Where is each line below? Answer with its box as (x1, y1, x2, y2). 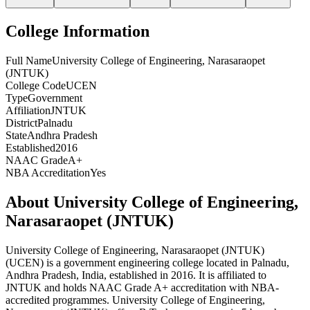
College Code (6, 79, 66, 91)
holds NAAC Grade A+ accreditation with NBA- (63, 281, 279, 293)
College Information (6, 21, 149, 40)
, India (76, 268, 104, 281)
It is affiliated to (199, 268, 266, 281)
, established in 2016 (104, 268, 193, 281)
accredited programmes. (6, 293, 112, 306)
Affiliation (6, 104, 51, 116)
